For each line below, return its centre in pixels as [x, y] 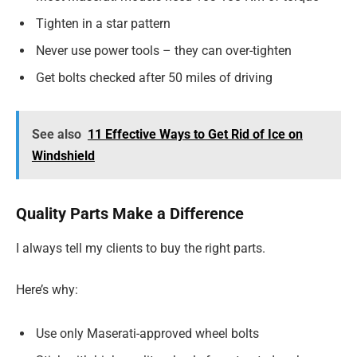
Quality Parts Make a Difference [130, 213]
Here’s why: [47, 289]
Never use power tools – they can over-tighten [164, 50]
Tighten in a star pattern [103, 23]
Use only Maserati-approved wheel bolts [147, 334]
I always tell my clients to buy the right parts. [141, 249]
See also [56, 135]
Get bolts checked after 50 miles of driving [154, 77]
